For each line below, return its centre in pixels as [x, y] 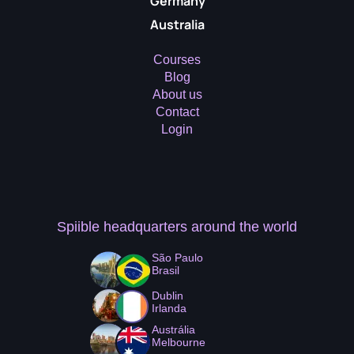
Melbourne [178, 342]
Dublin [167, 295]
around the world [244, 227]
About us [177, 94]
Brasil [165, 270]
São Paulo [177, 258]
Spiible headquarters [124, 227]
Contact [177, 112]
